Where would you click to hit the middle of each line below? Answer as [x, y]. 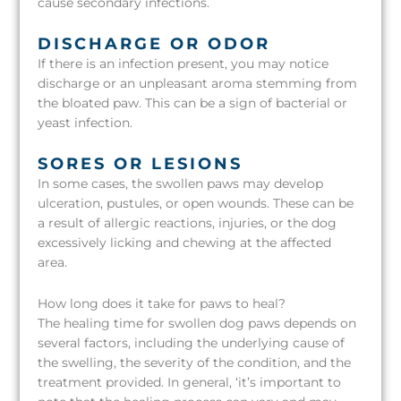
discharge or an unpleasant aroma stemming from [198, 83]
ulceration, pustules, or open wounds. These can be [196, 203]
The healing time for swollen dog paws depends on [197, 323]
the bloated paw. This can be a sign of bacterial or [193, 102]
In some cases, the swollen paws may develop [181, 183]
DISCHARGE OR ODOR [154, 43]
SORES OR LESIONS [141, 163]
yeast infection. [85, 122]
